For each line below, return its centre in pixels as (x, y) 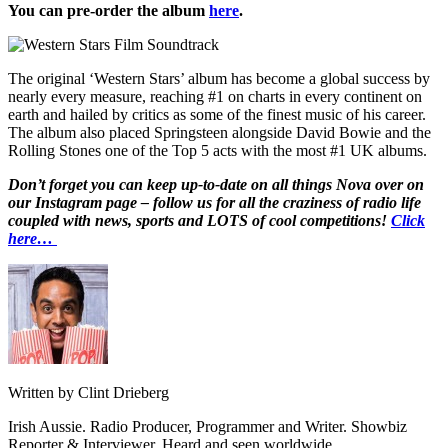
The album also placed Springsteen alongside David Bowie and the (219, 132)
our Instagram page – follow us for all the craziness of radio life (214, 202)
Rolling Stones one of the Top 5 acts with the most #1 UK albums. (217, 150)
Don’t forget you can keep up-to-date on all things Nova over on (216, 184)
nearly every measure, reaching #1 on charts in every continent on (215, 96)
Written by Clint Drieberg (88, 392)
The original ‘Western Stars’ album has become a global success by (219, 78)
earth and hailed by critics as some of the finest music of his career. (217, 114)
